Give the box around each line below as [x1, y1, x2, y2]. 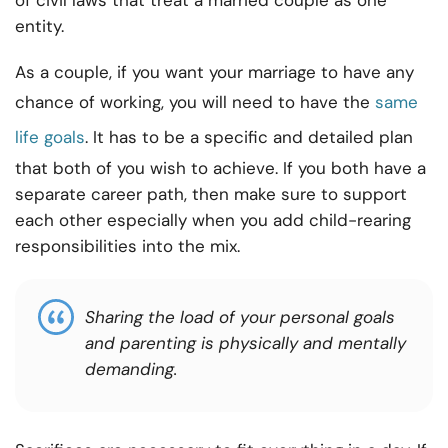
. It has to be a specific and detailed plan [85, 126, 413, 149]
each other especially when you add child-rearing [15, 209, 411, 232]
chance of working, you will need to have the [15, 91, 375, 114]
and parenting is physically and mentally [85, 332, 406, 355]
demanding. [85, 358, 177, 381]
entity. [15, 15, 64, 38]
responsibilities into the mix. [15, 235, 240, 258]
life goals [15, 126, 85, 149]
